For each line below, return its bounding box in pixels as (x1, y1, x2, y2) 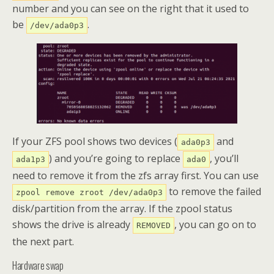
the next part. (12, 235, 74, 249)
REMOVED (136, 221, 171, 231)
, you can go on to (174, 218, 256, 232)
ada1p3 (16, 155, 45, 165)
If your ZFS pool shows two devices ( (12, 135, 177, 149)
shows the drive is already (12, 218, 133, 232)
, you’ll (210, 152, 239, 166)
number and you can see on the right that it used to (12, 2, 249, 16)
